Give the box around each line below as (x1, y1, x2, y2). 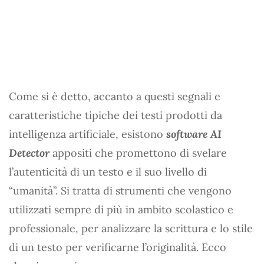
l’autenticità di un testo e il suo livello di (9, 164, 207, 179)
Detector (9, 146, 49, 160)
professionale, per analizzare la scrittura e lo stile (9, 221, 253, 235)
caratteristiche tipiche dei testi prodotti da (9, 108, 222, 122)
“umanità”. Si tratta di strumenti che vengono (9, 183, 232, 197)
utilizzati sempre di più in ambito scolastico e (9, 202, 233, 216)
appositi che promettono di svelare (49, 146, 227, 160)
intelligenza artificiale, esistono (9, 127, 166, 141)
